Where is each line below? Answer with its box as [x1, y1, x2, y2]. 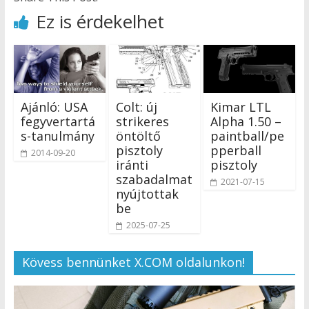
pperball [210, 141, 262, 159]
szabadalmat [115, 170, 192, 188]
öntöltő [115, 127, 161, 144]
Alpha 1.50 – [210, 112, 282, 130]
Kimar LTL [210, 98, 272, 115]
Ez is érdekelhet [35, 8, 164, 34]
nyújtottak [115, 185, 179, 202]
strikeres [115, 112, 169, 130]
